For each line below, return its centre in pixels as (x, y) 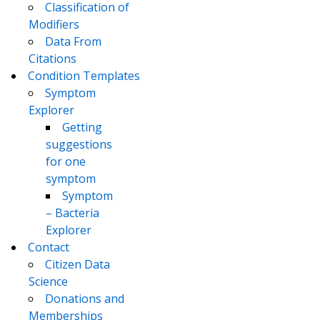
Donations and (85, 299)
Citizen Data (77, 265)
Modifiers (54, 25)
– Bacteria (72, 213)
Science (48, 282)
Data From (73, 42)
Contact (49, 247)
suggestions (79, 145)
